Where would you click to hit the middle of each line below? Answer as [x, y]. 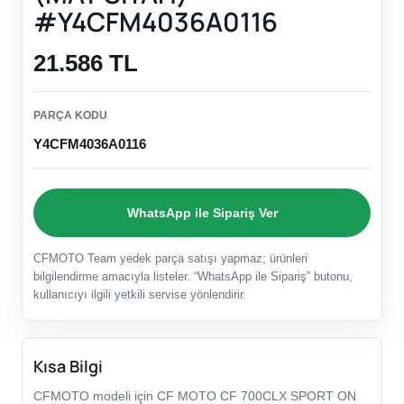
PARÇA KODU [70, 116]
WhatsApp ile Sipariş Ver [202, 212]
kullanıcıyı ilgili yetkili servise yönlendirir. [140, 295]
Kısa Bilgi [68, 367]
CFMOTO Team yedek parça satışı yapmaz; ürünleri [170, 259]
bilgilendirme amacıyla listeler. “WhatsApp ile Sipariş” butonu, [193, 277]
